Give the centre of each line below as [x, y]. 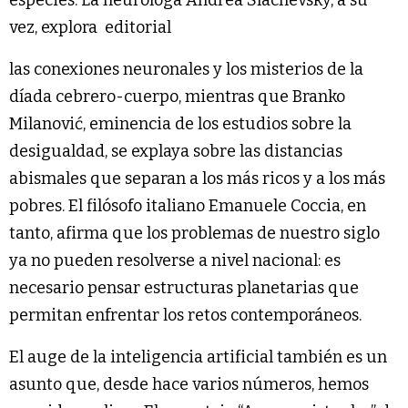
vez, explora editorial [90, 28]
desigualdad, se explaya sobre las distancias [176, 152]
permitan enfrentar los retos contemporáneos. [185, 316]
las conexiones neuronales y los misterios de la [186, 70]
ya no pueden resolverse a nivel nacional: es [175, 261]
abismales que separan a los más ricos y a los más [197, 179]
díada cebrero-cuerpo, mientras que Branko [177, 97]
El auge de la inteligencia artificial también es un [198, 357]
